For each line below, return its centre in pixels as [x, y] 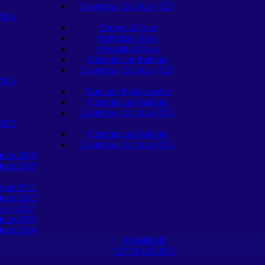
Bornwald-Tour [127, 28]
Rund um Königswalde [127, 91]
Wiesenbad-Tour [127, 49]
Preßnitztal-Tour [127, 38]
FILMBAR [144, 240]
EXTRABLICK [144, 251]
